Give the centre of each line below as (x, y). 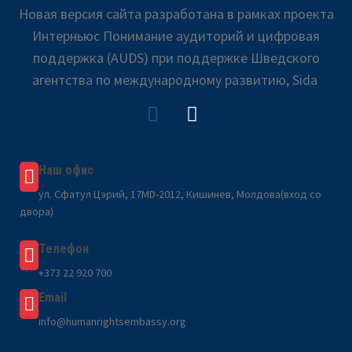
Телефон (64, 249)
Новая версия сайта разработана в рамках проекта (176, 14)
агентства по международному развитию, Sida (176, 80)
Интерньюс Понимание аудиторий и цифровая (176, 36)
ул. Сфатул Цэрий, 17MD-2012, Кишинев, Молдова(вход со (180, 194)
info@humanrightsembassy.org (112, 321)
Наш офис (66, 170)
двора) (37, 211)
